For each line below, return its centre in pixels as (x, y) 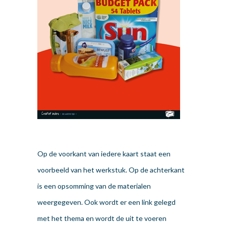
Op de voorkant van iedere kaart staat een (104, 154)
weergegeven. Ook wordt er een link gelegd (106, 202)
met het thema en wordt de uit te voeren (102, 218)
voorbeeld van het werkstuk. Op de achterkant (111, 170)
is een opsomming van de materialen (94, 186)
